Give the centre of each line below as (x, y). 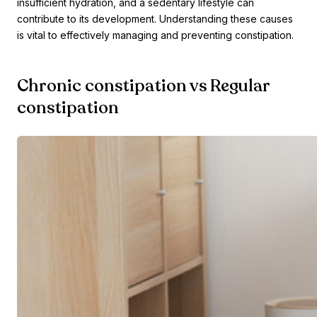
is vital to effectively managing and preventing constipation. (155, 35)
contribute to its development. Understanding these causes (155, 19)
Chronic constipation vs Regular (143, 86)
